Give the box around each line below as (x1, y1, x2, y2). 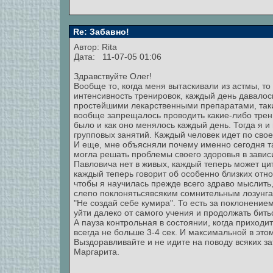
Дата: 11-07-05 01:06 (74, 52, 161, 62)
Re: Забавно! (71, 27, 129, 37)
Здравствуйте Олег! (74, 71, 152, 81)
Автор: (74, 42, 102, 52)
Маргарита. (74, 247, 119, 257)
